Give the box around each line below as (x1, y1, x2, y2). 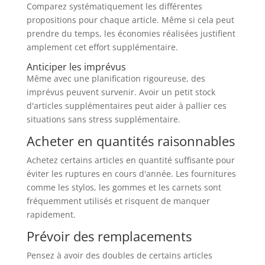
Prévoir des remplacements (26, 227, 192, 245)
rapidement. (26, 208, 76, 220)
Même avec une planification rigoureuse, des (26, 72, 205, 84)
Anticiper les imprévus (26, 60, 126, 73)
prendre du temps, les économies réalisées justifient (26, 27, 235, 39)
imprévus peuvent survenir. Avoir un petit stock (26, 86, 215, 98)
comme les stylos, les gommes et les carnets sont (26, 181, 221, 193)
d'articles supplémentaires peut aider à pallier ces (26, 99, 227, 111)
